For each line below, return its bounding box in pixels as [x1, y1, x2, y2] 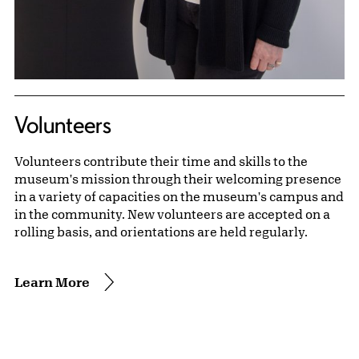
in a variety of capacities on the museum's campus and [14, 189, 344, 204]
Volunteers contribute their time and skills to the [14, 154, 308, 169]
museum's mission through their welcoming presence [14, 171, 341, 187]
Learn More [14, 274, 90, 290]
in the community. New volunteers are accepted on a [14, 207, 330, 222]
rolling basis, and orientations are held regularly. [14, 224, 310, 240]
